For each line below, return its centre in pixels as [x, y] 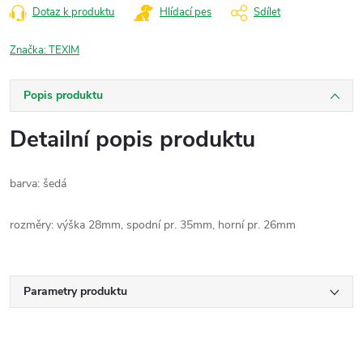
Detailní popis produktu [132, 139]
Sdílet [267, 12]
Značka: [29, 50]
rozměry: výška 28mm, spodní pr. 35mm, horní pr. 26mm [153, 225]
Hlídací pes [186, 12]
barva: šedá [38, 184]
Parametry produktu [75, 291]
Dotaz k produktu [73, 12]
